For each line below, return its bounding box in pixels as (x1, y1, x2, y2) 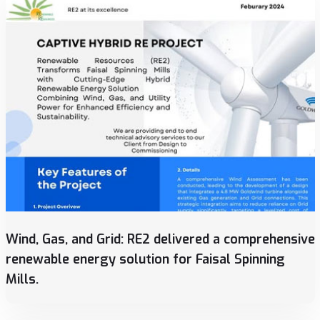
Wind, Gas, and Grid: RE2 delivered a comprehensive (5, 231, 315, 249)
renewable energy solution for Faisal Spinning (5, 251, 285, 269)
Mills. (5, 271, 39, 289)
